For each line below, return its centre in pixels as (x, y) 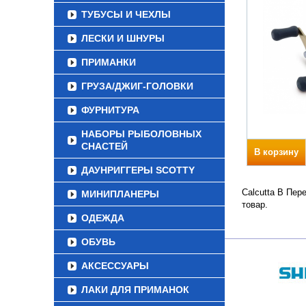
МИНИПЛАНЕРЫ (120, 194)
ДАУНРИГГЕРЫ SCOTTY (138, 170)
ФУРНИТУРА (110, 110)
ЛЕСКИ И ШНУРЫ (123, 38)
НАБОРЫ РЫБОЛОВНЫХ (141, 134)
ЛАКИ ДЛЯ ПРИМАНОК (135, 290)
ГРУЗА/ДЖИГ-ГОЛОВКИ (137, 86)
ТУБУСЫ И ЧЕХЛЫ (126, 14)
